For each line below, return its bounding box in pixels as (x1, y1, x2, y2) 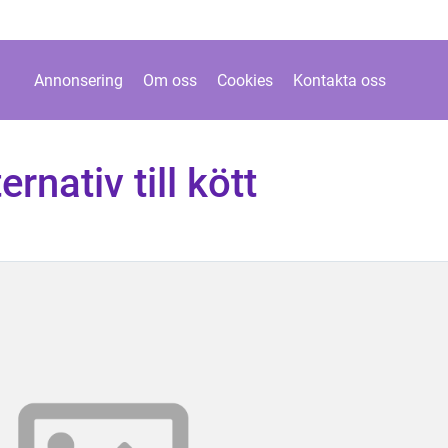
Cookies (216, 70, 273, 90)
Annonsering (33, 70, 123, 90)
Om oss (142, 70, 197, 90)
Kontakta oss (292, 70, 386, 90)
